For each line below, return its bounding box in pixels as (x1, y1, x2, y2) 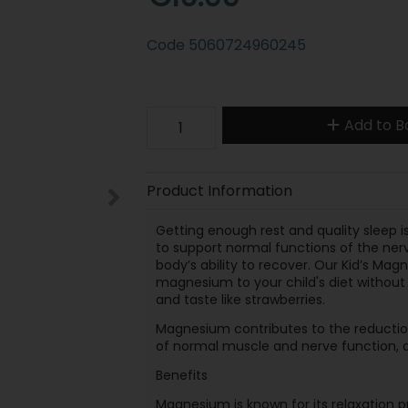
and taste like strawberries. (155, 290, 325, 309)
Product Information (146, 179, 292, 201)
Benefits (155, 366, 208, 385)
